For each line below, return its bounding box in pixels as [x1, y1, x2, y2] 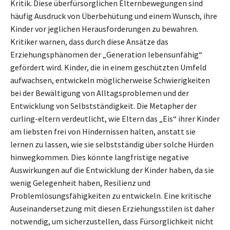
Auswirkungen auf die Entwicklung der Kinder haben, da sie [10, 165, 214, 176]
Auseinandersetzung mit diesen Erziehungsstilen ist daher [10, 203, 215, 214]
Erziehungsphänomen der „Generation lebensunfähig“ [10, 49, 202, 60]
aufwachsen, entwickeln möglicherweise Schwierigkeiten [10, 75, 210, 86]
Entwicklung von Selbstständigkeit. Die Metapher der [10, 101, 197, 111]
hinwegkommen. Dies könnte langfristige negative [10, 152, 189, 163]
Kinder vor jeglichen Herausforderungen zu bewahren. [10, 24, 198, 34]
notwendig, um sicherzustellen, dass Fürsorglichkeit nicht [10, 216, 214, 227]
